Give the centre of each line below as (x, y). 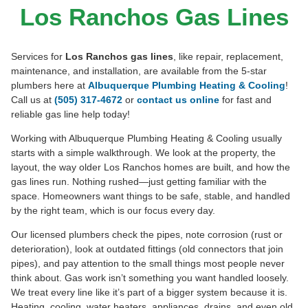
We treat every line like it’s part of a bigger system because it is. (149, 292)
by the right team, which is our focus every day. (113, 210)
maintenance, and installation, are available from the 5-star (139, 70)
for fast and (245, 99)
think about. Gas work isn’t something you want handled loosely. (150, 277)
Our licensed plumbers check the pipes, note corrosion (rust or (147, 234)
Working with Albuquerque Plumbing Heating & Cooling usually (146, 138)
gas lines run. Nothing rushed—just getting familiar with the (139, 181)
